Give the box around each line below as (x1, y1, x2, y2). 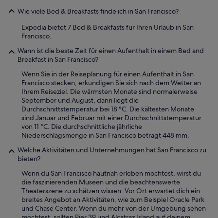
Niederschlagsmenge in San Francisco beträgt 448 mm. (21, 131, 189, 140)
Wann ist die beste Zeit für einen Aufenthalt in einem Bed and (18, 46, 204, 55)
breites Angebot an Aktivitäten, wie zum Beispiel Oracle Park (21, 195, 204, 204)
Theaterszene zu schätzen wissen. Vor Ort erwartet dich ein (21, 186, 200, 196)
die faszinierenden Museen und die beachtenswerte (21, 178, 180, 187)
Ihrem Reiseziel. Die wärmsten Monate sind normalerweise (21, 87, 198, 96)
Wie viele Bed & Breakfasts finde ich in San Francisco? (18, 7, 179, 16)
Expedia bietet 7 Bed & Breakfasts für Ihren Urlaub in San (21, 23, 194, 32)
